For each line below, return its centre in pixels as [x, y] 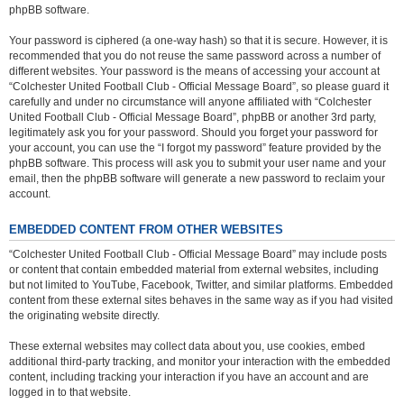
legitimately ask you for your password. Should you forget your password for [193, 133]
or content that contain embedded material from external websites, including [194, 269]
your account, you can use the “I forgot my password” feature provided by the [195, 148]
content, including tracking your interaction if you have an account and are [189, 376]
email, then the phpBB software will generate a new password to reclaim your [197, 179]
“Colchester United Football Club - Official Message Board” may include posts [198, 254]
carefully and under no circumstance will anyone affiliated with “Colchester [190, 102]
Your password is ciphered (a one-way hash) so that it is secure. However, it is [198, 41]
